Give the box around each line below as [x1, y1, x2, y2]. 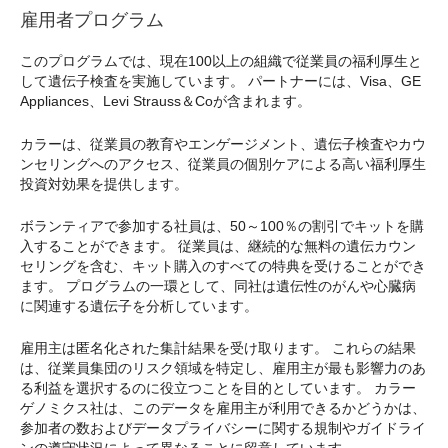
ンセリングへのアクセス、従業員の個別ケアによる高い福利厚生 [20, 155, 426, 172]
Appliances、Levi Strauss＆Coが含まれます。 [20, 93, 311, 110]
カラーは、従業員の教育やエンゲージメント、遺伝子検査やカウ [20, 135, 426, 152]
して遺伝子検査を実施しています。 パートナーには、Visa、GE [20, 73, 421, 90]
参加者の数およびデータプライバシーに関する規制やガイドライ [20, 420, 426, 437]
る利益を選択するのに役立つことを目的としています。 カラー [20, 380, 416, 397]
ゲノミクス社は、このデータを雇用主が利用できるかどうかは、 [20, 400, 426, 417]
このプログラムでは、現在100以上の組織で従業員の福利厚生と [20, 53, 422, 70]
